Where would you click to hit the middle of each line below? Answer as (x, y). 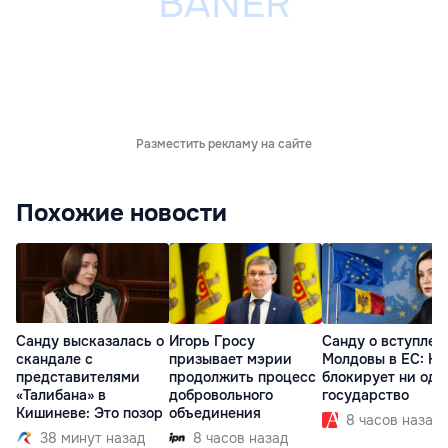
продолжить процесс (242, 376)
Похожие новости (121, 213)
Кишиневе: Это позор (89, 412)
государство (365, 394)
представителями (78, 376)
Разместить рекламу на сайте (224, 144)
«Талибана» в (61, 394)
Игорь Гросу (212, 340)
